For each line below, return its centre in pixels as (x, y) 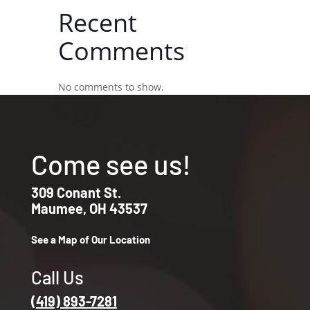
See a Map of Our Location (90, 240)
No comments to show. (111, 87)
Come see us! (111, 164)
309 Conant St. (76, 193)
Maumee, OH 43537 (89, 209)
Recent (98, 23)
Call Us (57, 277)
